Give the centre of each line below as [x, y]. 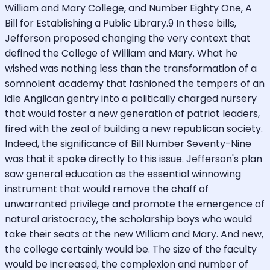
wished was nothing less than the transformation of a [131, 68]
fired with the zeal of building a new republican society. [134, 128]
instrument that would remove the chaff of [107, 189]
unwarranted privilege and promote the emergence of [135, 204]
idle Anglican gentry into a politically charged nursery [131, 98]
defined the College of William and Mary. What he [121, 53]
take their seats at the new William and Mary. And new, [134, 234]
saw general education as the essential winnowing [123, 174]
